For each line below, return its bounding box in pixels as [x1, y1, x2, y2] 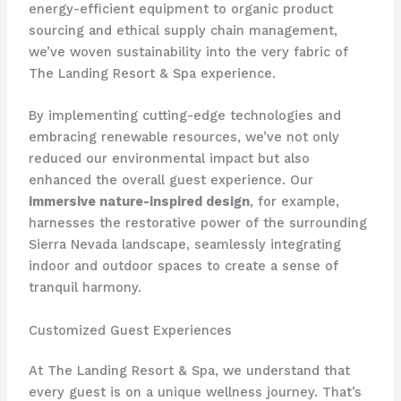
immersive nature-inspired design [28, 193, 250, 210]
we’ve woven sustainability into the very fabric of [28, 43, 348, 60]
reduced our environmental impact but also [28, 150, 310, 167]
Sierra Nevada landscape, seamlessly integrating [28, 236, 341, 253]
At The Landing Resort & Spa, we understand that [28, 363, 350, 380]
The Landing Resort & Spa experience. [28, 64, 276, 81]
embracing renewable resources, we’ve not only [28, 129, 339, 146]
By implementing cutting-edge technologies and [28, 107, 341, 124]
